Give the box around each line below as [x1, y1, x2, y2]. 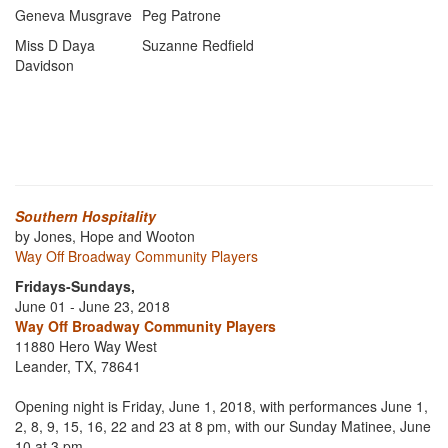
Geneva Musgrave [15, 5, 132, 25]
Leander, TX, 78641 [15, 356, 141, 376]
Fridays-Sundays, [15, 276, 135, 296]
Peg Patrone [142, 5, 221, 25]
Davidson [15, 55, 74, 75]
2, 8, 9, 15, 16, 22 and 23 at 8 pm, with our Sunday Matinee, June [15, 416, 431, 436]
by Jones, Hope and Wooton [15, 226, 195, 246]
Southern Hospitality [15, 206, 156, 226]
